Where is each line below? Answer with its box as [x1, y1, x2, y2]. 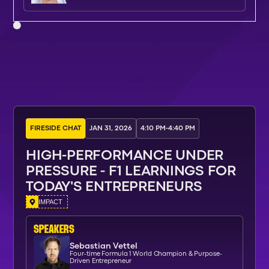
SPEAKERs [34, 221, 75, 238]
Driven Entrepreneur [70, 258, 132, 264]
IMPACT [38, 198, 63, 205]
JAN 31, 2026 [89, 125, 133, 131]
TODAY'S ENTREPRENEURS [26, 181, 202, 193]
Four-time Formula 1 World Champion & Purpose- [70, 250, 222, 257]
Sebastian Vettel [70, 242, 138, 250]
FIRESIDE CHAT [30, 125, 82, 131]
